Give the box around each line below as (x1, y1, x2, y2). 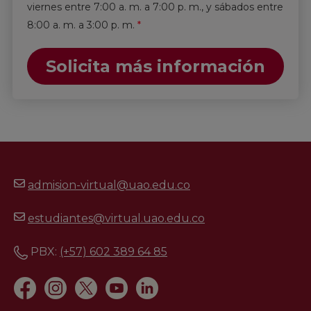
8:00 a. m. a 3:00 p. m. (27, 18, 135, 31)
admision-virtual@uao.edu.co (28, 178, 190, 192)
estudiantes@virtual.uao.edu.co (28, 211, 205, 225)
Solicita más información (46, 56, 265, 76)
